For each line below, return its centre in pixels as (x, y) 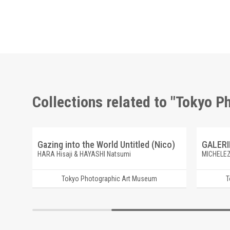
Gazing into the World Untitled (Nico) (106, 145)
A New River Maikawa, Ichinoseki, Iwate (13, 145)
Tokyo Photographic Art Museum (109, 179)
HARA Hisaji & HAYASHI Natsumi (84, 154)
